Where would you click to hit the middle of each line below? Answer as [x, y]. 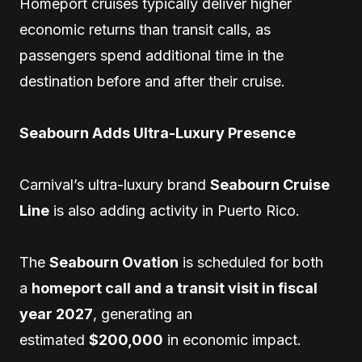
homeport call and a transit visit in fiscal [175, 288]
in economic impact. [232, 340]
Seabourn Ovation [114, 262]
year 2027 [56, 314]
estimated [54, 340]
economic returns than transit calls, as [145, 29]
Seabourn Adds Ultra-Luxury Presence [158, 133]
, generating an [143, 314]
